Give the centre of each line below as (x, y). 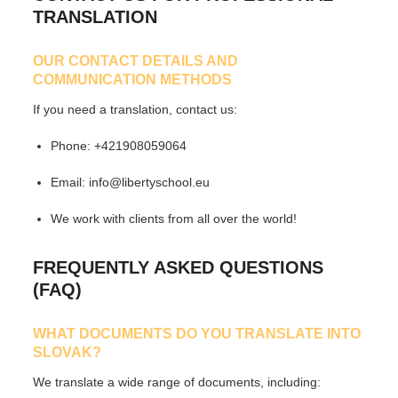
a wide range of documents (184, 382)
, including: (291, 382)
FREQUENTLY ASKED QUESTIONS (179, 268)
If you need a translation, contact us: (135, 109)
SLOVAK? (68, 352)
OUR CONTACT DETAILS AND (136, 60)
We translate (71, 382)
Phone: (73, 146)
